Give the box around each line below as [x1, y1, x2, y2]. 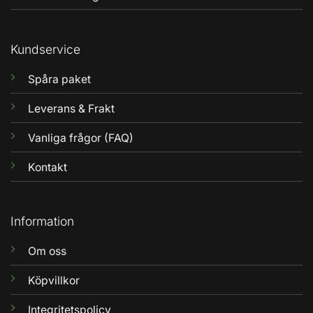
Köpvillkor [27, 274, 80, 288]
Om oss [27, 245, 66, 259]
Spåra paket [27, 73, 91, 87]
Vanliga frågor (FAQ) [27, 131, 133, 145]
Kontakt [27, 161, 67, 175]
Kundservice [10, 41, 80, 57]
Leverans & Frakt [27, 102, 115, 116]
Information [10, 213, 74, 228]
